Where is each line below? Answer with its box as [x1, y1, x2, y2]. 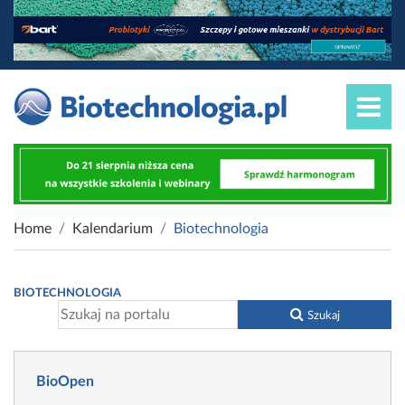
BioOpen [36, 374, 94, 390]
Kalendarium [72, 221, 153, 237]
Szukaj [306, 310, 340, 322]
